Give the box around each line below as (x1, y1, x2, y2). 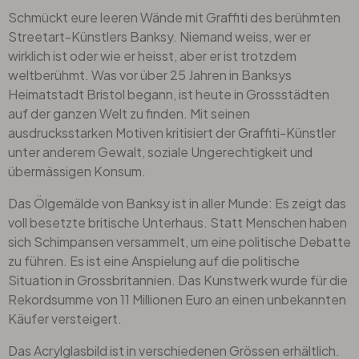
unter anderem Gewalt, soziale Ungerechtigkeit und (8, 143, 313, 160)
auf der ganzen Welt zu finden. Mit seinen (8, 104, 250, 122)
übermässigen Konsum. (8, 162, 146, 179)
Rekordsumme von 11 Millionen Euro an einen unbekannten (8, 290, 346, 308)
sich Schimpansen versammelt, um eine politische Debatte (8, 232, 351, 250)
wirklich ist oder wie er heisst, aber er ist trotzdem (8, 46, 296, 64)
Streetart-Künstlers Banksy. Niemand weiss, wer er (8, 27, 311, 45)
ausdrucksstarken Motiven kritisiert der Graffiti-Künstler (8, 123, 336, 141)
